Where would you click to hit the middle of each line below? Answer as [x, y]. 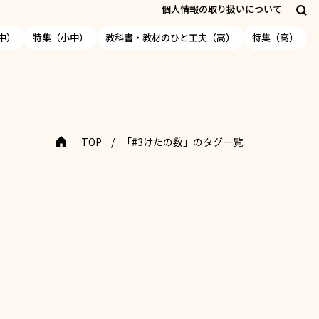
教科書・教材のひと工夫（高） [170, 37]
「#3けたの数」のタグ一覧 [182, 142]
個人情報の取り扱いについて [222, 9]
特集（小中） [61, 37]
